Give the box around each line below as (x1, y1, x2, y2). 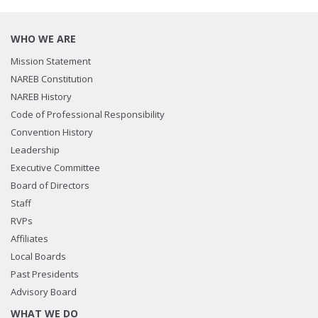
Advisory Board (11, 285, 77, 298)
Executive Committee (11, 161, 100, 174)
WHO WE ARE (11, 32, 76, 45)
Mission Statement (11, 55, 91, 67)
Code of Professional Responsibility (11, 108, 165, 121)
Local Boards (11, 250, 66, 263)
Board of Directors (11, 179, 89, 192)
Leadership (11, 143, 60, 156)
